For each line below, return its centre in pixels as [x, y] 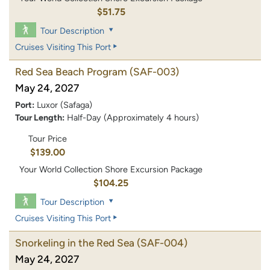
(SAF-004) [162, 243]
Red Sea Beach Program [71, 71]
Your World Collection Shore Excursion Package [111, 170]
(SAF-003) [154, 71]
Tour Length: [40, 117]
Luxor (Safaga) [64, 105]
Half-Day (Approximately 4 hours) [133, 117]
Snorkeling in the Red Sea [75, 243]
